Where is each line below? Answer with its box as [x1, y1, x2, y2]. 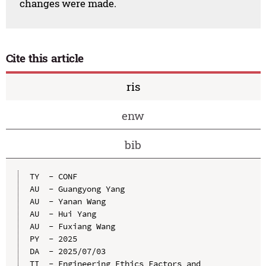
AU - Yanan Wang [29, 195, 106, 207]
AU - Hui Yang [29, 208, 96, 219]
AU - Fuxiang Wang [29, 220, 115, 232]
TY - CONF [29, 170, 77, 182]
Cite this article [5, 50, 84, 66]
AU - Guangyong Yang [29, 183, 125, 194]
